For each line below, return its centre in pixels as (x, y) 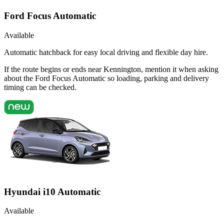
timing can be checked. (40, 87)
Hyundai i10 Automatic (52, 191)
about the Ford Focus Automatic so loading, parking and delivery (106, 78)
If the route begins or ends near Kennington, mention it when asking (111, 69)
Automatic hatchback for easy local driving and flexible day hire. (106, 52)
